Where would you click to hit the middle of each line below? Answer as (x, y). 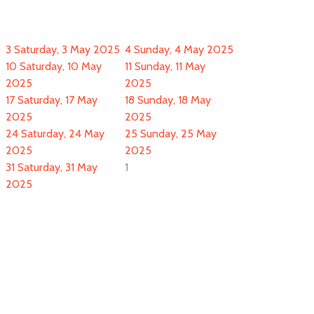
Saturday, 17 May (57, 100)
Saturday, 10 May (61, 66)
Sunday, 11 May (170, 66)
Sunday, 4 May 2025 (184, 49)
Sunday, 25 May (178, 134)
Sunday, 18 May (174, 100)
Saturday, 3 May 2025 (67, 49)
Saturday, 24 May (63, 134)
